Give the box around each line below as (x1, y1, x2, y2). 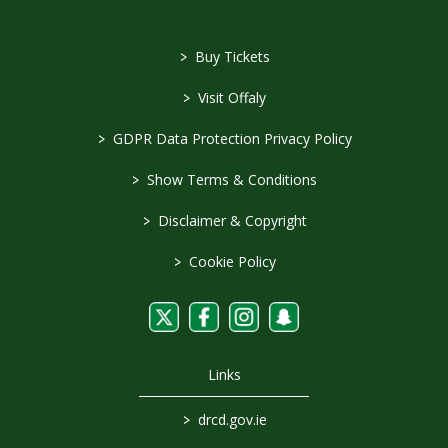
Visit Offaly (194, 88, 266, 108)
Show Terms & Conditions (143, 170, 317, 190)
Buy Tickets (190, 47, 270, 67)
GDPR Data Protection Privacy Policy (108, 129, 352, 149)
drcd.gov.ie (193, 410, 267, 430)
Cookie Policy (184, 252, 276, 272)
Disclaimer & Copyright (153, 211, 307, 231)
